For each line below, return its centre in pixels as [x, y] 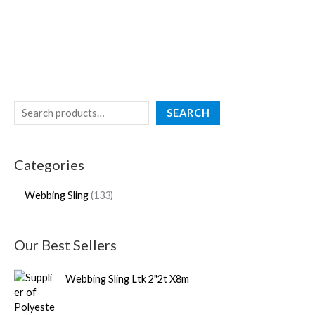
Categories [49, 164]
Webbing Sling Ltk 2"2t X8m [127, 278]
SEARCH [188, 112]
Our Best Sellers [65, 244]
